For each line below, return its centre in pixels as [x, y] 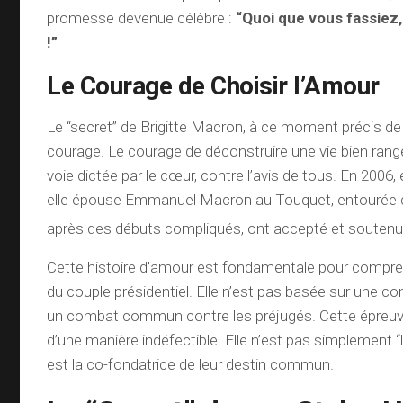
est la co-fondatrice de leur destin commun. [191, 365]
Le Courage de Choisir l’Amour [213, 85]
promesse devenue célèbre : [142, 18]
